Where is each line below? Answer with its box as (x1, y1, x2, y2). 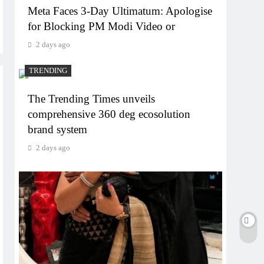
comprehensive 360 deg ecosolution (28, 107, 191, 120)
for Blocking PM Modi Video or (28, 19, 176, 32)
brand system (28, 123, 88, 136)
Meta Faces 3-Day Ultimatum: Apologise (28, 4, 213, 17)
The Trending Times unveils (28, 92, 156, 105)
